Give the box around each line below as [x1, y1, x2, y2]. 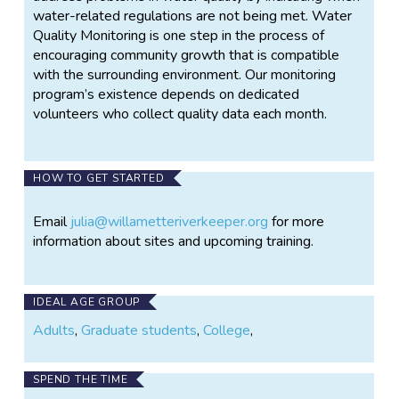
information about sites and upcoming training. [33, 231, 314, 251]
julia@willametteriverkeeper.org [70, 211, 269, 232]
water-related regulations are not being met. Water [33, 5, 353, 26]
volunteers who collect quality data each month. [33, 103, 328, 124]
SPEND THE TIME [33, 371, 128, 387]
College [203, 320, 251, 340]
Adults [33, 320, 76, 340]
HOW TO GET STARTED [33, 170, 165, 185]
